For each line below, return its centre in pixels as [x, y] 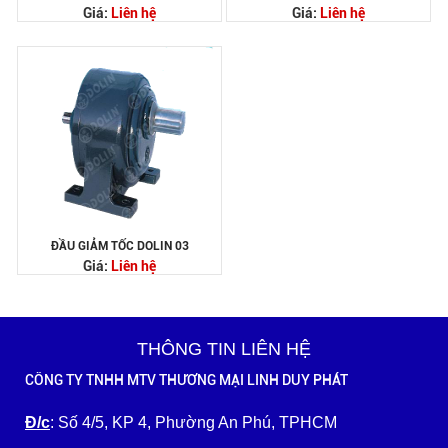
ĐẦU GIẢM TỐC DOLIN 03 [119, 246]
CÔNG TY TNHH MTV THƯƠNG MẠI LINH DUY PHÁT [186, 380]
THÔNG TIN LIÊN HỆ [224, 349]
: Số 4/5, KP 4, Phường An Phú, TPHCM [193, 422]
